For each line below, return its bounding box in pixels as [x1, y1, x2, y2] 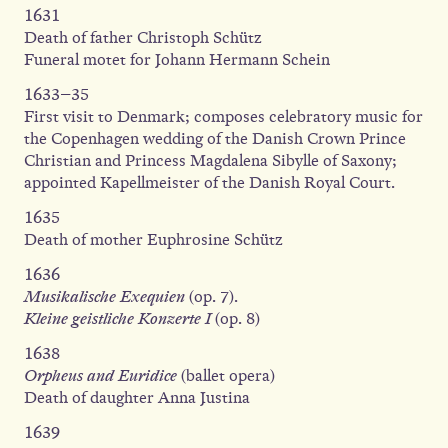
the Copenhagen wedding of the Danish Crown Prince [24, 128, 406, 149]
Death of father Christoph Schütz [24, 27, 266, 48]
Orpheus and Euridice [24, 365, 177, 386]
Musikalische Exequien [24, 286, 185, 307]
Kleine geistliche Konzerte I [24, 308, 211, 329]
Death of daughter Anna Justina [24, 387, 250, 408]
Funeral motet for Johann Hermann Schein [24, 49, 330, 70]
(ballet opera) [177, 365, 275, 386]
